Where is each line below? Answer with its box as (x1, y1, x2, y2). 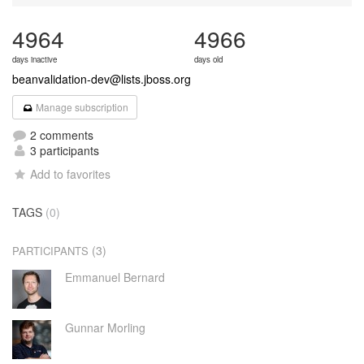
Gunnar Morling (64, 319, 145, 336)
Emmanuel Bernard (64, 269, 165, 285)
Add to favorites (30, 166, 111, 182)
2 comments (27, 127, 93, 143)
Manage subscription (33, 100, 129, 114)
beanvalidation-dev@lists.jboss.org (12, 71, 191, 87)
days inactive (12, 54, 57, 65)
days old (194, 54, 223, 65)
